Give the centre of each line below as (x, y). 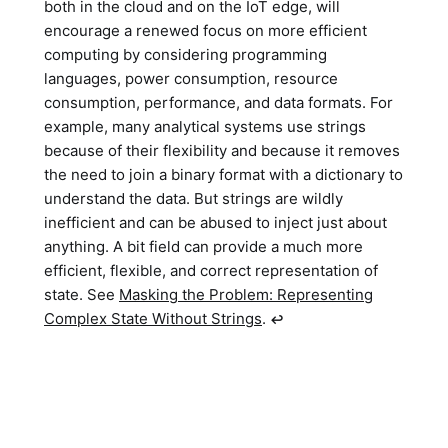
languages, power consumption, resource (191, 79)
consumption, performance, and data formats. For (218, 103)
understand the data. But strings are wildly (193, 199)
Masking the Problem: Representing (246, 295)
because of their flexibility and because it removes (222, 151)
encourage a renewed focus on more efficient (205, 31)
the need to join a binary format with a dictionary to (223, 175)
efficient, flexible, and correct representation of (211, 271)
